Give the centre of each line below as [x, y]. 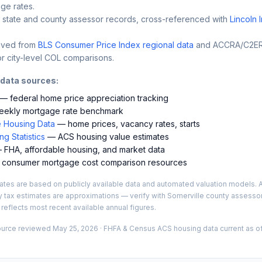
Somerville [186, 195]
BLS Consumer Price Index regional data [116, 44]
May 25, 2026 [75, 228]
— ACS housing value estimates [107, 136]
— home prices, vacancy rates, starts [127, 123]
